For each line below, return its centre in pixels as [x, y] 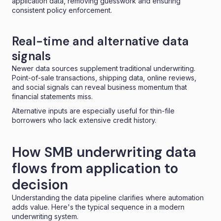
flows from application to [95, 168]
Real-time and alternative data [100, 41]
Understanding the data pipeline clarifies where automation [108, 197]
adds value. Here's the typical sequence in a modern [98, 207]
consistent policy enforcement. [62, 10]
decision [40, 184]
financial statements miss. [52, 96]
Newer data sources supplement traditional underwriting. [104, 68]
